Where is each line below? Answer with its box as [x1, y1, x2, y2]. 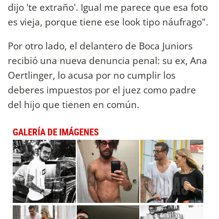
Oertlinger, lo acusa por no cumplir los [8, 68, 175, 82]
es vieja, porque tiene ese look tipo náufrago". [8, 15, 208, 28]
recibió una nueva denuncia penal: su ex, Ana [8, 54, 207, 67]
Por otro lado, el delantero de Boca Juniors [8, 39, 193, 53]
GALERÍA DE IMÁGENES [13, 127, 99, 138]
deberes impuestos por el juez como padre [8, 83, 196, 97]
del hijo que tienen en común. [8, 98, 139, 111]
